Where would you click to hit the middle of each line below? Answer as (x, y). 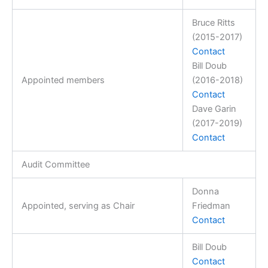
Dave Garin (214, 109)
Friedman (211, 205)
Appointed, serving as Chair (78, 205)
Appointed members (63, 80)
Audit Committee (55, 164)
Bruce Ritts (213, 22)
